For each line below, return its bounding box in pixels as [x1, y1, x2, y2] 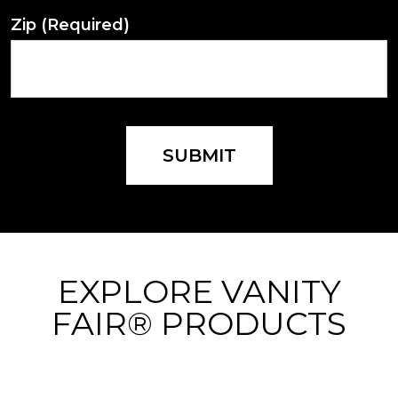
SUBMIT [173, 144, 236, 166]
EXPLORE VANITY [57, 271, 341, 311]
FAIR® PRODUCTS [52, 303, 346, 343]
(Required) [41, 14, 130, 35]
